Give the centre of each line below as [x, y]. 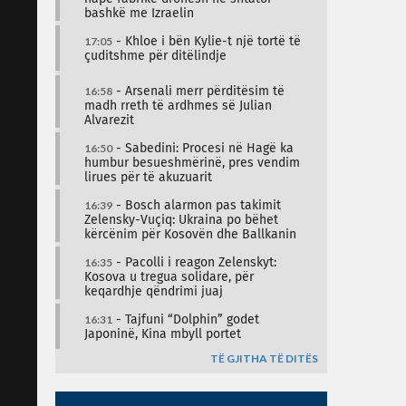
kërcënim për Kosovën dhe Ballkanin [190, 235]
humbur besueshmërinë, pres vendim [192, 163]
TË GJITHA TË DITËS [264, 358]
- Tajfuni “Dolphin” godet [186, 320]
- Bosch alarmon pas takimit [197, 206]
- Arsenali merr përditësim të [198, 92]
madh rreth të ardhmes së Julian [178, 106]
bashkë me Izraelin [139, 14]
